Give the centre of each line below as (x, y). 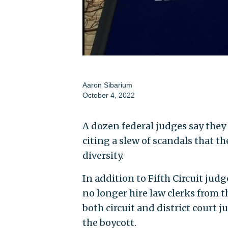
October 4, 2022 (108, 95)
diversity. (103, 155)
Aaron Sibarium (107, 85)
